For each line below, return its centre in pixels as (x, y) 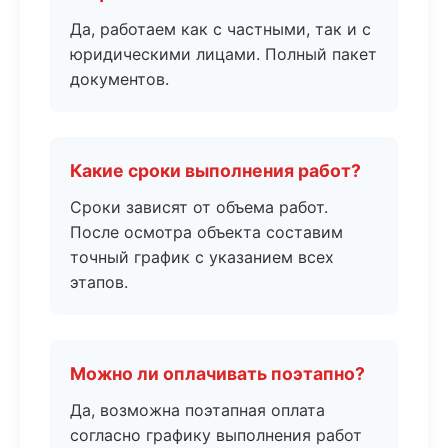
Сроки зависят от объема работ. (199, 207)
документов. (119, 79)
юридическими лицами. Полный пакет (223, 54)
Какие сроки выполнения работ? (215, 170)
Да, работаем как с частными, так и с (220, 29)
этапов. (99, 282)
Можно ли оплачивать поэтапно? (217, 373)
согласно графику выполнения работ (216, 435)
